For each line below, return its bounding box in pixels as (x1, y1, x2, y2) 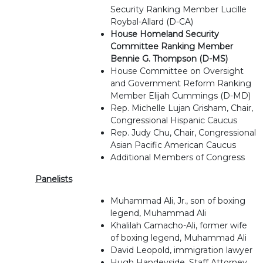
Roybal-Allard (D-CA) (110, 16, 193, 27)
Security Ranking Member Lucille (110, 4, 247, 15)
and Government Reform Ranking (110, 78, 251, 89)
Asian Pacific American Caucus (110, 140, 236, 150)
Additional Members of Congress (110, 152, 245, 163)
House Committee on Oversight (110, 66, 244, 76)
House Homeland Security (110, 29, 219, 39)
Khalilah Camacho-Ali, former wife (110, 220, 247, 231)
